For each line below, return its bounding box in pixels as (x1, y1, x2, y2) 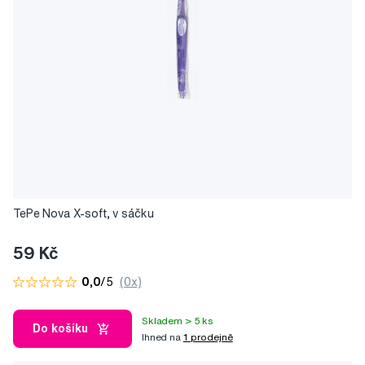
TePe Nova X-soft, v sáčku (13, 208, 154, 220)
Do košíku (33, 323, 88, 335)
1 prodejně (182, 331, 233, 342)
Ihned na (142, 331, 183, 342)
